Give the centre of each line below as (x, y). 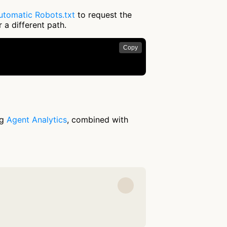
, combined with (98, 120)
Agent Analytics (37, 120)
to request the (103, 15)
